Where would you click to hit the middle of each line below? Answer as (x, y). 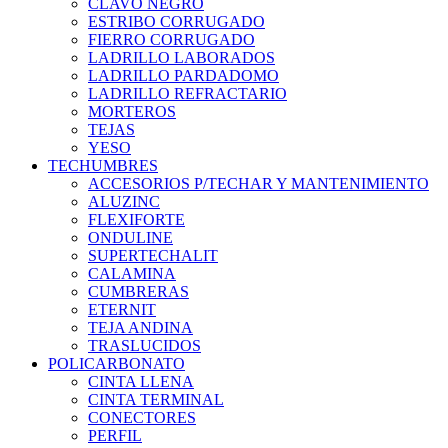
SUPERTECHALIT (153, 256)
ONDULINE (130, 238)
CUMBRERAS (138, 292)
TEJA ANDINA (140, 328)
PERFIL (115, 436)
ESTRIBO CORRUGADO (176, 22)
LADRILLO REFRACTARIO (187, 94)
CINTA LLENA (141, 382)
